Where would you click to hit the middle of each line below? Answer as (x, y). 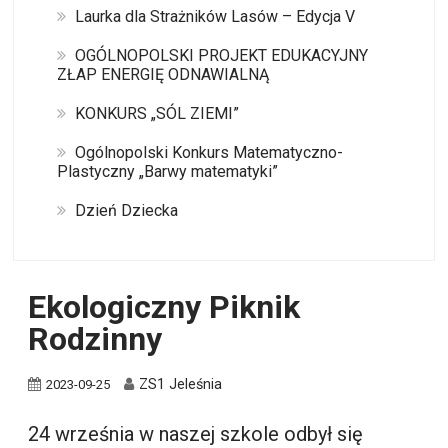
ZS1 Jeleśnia (181, 385)
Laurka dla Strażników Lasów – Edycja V (214, 16)
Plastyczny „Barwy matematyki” (167, 171)
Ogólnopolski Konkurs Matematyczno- (208, 152)
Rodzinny (95, 338)
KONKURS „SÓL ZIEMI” (156, 113)
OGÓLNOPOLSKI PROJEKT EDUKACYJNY (221, 55)
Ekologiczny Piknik (164, 306)
